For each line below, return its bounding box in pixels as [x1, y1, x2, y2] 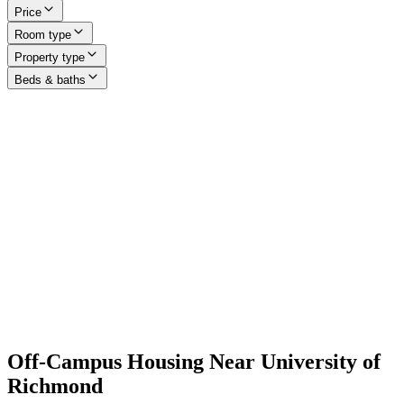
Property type [14, 50, 85, 65]
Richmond [7, 374, 103, 399]
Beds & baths [14, 73, 86, 87]
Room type [14, 28, 71, 42]
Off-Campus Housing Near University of [7, 350, 381, 374]
